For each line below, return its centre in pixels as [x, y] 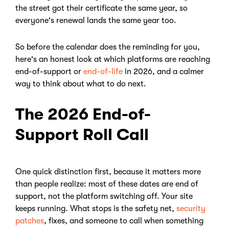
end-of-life [103, 72]
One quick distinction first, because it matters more [108, 172]
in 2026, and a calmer [163, 72]
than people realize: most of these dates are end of [107, 184]
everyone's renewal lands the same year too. [97, 20]
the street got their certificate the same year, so [101, 8]
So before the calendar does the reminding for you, [108, 47]
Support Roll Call [84, 135]
